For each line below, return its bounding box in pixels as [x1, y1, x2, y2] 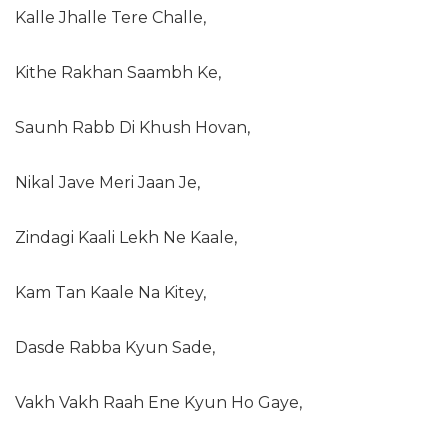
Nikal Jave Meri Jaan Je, [15, 173, 200, 192]
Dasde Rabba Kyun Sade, [15, 338, 215, 357]
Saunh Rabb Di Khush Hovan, [15, 118, 250, 137]
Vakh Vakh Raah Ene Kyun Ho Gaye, [15, 393, 302, 412]
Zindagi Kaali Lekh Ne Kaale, [15, 228, 237, 247]
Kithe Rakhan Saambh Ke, [15, 63, 221, 82]
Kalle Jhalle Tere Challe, [15, 8, 206, 27]
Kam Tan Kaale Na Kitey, [15, 283, 206, 302]
